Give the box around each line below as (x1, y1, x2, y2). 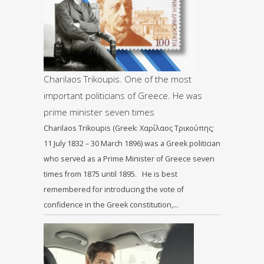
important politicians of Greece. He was (44, 90, 202, 102)
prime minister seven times (44, 106, 154, 118)
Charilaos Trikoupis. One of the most (44, 73, 192, 85)
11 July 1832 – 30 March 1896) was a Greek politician (44, 138, 220, 149)
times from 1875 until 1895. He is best (44, 169, 177, 180)
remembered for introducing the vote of (44, 184, 184, 195)
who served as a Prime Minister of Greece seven (44, 154, 214, 164)
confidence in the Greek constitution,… (44, 200, 179, 210)
